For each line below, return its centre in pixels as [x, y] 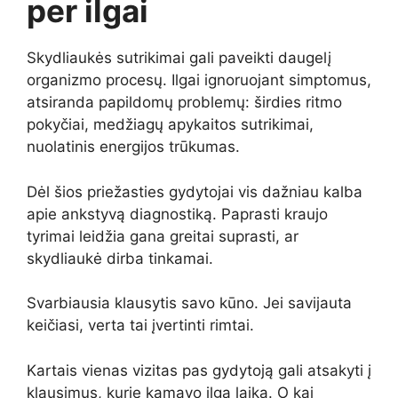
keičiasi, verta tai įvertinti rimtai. [140, 326]
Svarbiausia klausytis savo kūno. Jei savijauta [189, 303]
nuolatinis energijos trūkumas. [133, 147]
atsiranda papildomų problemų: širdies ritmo [184, 103]
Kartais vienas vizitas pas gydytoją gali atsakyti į [199, 370]
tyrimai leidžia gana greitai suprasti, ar [163, 236]
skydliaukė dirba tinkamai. [120, 258]
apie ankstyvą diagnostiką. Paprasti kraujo [177, 214]
